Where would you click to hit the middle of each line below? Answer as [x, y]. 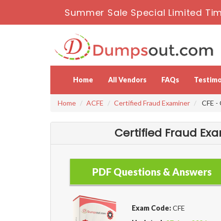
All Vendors [127, 80]
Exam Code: [152, 208]
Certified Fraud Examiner [152, 103]
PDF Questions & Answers [152, 172]
